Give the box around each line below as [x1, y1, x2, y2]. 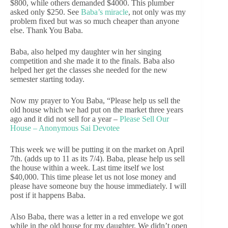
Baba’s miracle [81, 8, 128, 17]
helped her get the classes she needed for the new [10, 66, 167, 75]
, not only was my [128, 8, 186, 17]
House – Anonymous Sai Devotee [10, 124, 120, 133]
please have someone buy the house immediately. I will [10, 182, 186, 191]
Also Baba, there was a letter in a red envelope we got [10, 212, 183, 221]
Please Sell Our [120, 115, 169, 124]
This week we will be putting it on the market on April [10, 145, 184, 154]
